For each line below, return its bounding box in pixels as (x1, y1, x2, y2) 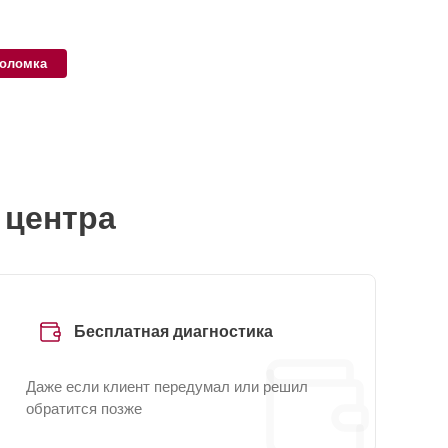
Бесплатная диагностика (74, 323, 273, 340)
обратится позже (26, 400, 142, 417)
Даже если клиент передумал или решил (26, 378, 308, 395)
